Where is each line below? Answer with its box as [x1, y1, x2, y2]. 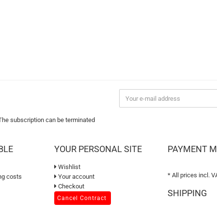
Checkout [57, 183, 84, 190]
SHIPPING [168, 188, 207, 198]
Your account [57, 173, 94, 180]
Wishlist [57, 163, 80, 170]
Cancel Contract [57, 195, 107, 201]
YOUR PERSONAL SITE [54, 144, 142, 154]
